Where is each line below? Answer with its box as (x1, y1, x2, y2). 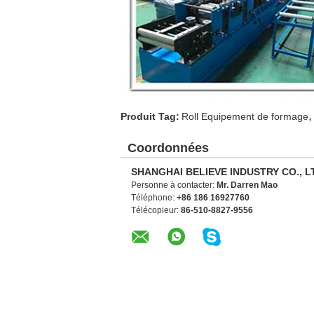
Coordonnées (128, 141, 209, 155)
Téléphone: (131, 193, 177, 203)
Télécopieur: (131, 205, 181, 215)
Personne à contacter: (131, 180, 217, 190)
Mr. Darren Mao (217, 180, 278, 190)
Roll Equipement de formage (182, 111, 308, 122)
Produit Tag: (121, 111, 179, 122)
